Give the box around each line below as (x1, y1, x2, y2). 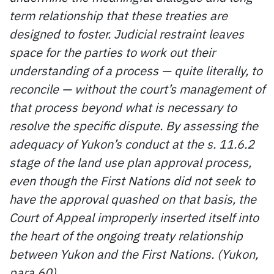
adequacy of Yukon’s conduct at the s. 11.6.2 (9, 135, 254, 152)
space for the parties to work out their (9, 43, 215, 61)
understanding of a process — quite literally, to (9, 62, 262, 79)
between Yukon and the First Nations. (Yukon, (9, 245, 258, 262)
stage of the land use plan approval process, (9, 154, 251, 171)
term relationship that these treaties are (9, 7, 228, 24)
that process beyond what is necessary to (9, 98, 237, 116)
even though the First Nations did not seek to (9, 172, 255, 189)
